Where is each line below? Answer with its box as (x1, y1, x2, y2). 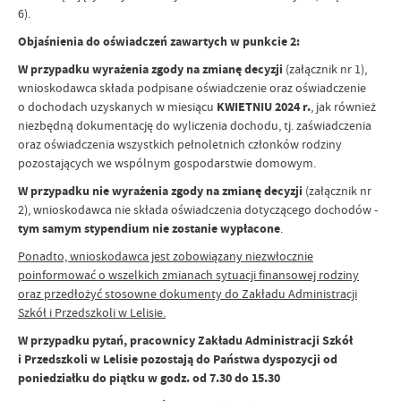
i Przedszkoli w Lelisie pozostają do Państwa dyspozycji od (18, 351, 337, 368)
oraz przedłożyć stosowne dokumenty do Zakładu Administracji (18, 286, 357, 302)
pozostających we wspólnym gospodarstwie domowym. (18, 155, 316, 171)
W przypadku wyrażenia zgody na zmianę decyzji (18, 61, 283, 78)
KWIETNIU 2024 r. (217, 98, 311, 115)
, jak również (311, 98, 376, 115)
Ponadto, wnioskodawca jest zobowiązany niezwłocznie (18, 248, 313, 264)
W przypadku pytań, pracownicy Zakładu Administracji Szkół (18, 332, 353, 349)
